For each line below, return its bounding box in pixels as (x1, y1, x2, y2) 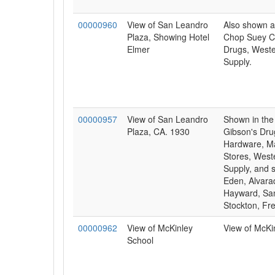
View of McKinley (127, 222, 193, 234)
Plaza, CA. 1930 (127, 125, 190, 137)
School (127, 234, 153, 246)
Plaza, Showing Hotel (127, 31, 209, 43)
